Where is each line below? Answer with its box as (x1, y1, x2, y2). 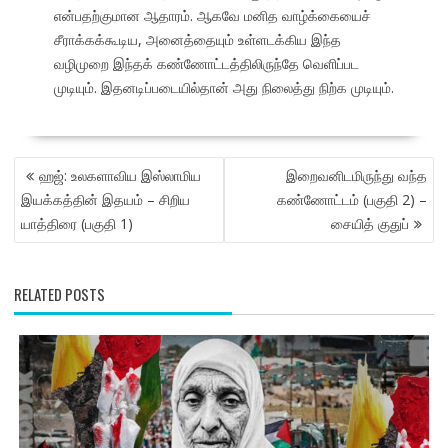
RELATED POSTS (13, 283, 105, 306)
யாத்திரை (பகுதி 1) (20, 214, 133, 234)
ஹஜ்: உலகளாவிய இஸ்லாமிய (38, 166, 201, 186)
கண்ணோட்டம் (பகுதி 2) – (277, 190, 428, 210)
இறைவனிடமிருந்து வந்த (286, 166, 428, 186)
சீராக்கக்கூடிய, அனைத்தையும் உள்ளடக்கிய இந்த (53, 30, 341, 50)
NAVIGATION (12, 174, 103, 205)
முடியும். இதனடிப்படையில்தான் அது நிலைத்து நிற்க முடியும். (53, 78, 394, 98)
